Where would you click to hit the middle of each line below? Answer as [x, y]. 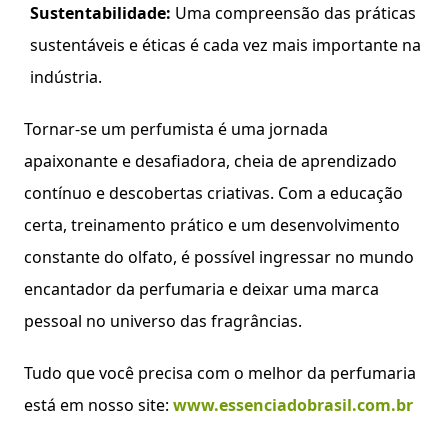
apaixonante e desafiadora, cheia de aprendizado [210, 161]
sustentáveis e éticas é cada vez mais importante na [225, 45]
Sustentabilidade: [100, 13]
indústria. [66, 77]
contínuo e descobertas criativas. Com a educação [213, 193]
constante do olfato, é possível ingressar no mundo [219, 257]
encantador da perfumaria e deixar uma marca [201, 289]
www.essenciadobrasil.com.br [293, 405]
